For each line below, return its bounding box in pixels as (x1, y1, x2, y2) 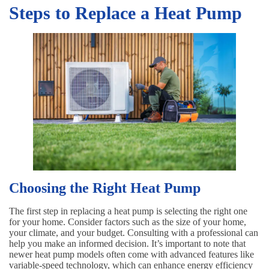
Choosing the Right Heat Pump (9, 180, 201, 196)
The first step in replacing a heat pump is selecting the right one (9, 206, 247, 217)
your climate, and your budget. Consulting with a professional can (9, 228, 258, 238)
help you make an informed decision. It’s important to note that (9, 238, 246, 249)
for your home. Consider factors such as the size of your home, (9, 217, 246, 228)
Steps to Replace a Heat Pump (9, 2, 242, 23)
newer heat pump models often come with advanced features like (9, 249, 254, 260)
